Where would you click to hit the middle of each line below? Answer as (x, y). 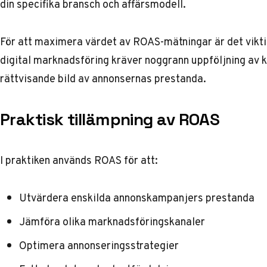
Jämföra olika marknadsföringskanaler (112, 221)
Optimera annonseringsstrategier (99, 245)
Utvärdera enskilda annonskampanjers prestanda (137, 198)
